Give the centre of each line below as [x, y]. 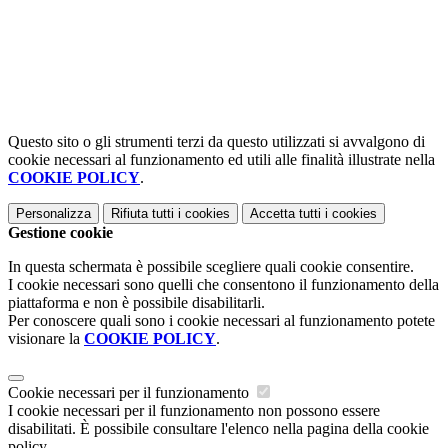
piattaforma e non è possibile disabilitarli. [136, 303]
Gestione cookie [60, 233]
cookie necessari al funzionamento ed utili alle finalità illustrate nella [221, 160]
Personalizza [53, 214]
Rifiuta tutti [142, 214]
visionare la [46, 339]
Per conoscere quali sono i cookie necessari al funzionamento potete [221, 321]
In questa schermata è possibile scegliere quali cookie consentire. [211, 267]
